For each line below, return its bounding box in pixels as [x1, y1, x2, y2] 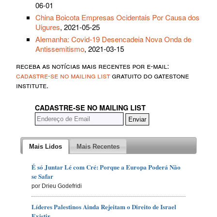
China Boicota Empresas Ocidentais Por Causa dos [35, 12, 200, 23]
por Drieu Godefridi [31, 182, 82, 189]
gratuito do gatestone [110, 70, 189, 81]
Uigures [35, 22, 60, 32]
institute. [16, 80, 48, 91]
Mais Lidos [29, 142, 62, 150]
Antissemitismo [35, 44, 84, 54]
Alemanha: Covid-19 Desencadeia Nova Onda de [35, 34, 191, 45]
